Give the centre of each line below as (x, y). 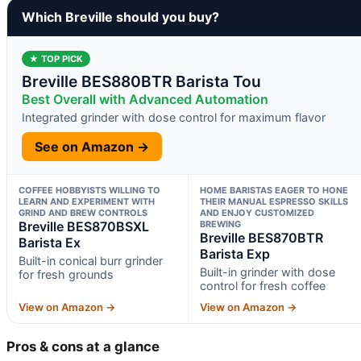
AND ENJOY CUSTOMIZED (257, 212)
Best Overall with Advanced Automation (145, 99)
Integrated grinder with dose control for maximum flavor (174, 117)
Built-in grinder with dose (267, 272)
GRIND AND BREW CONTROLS (83, 212)
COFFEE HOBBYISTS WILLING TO (89, 190)
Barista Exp (234, 253)
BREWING (220, 224)
